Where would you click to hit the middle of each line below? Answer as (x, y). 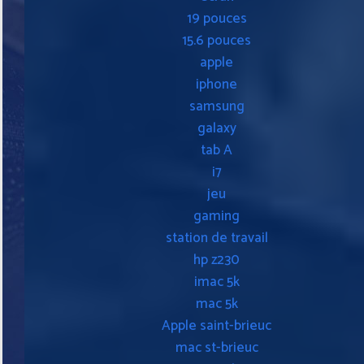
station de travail (217, 238)
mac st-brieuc (217, 347)
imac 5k (217, 282)
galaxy (217, 128)
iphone (217, 84)
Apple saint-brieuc (217, 325)
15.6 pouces (217, 40)
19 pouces (217, 18)
